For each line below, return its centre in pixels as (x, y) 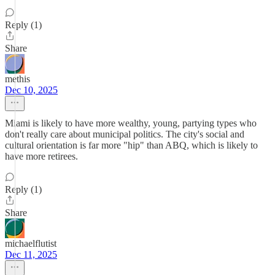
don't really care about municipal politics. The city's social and (125, 134)
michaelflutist (31, 243)
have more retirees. (41, 156)
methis (17, 79)
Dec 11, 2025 (31, 254)
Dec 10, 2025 (31, 90)
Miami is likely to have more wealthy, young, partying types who (131, 123)
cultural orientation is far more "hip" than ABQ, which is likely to (131, 145)
